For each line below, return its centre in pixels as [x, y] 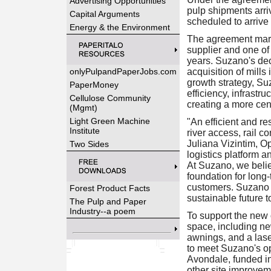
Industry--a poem [102, 211]
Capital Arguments [104, 14]
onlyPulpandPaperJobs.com [123, 71]
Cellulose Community [110, 98]
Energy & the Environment [119, 27]
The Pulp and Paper [108, 201]
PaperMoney [94, 85]
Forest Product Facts [109, 188]
